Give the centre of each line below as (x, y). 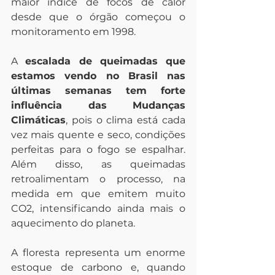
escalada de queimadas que (105, 61)
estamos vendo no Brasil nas (98, 76)
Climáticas (38, 120)
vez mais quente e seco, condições (98, 135)
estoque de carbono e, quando (98, 267)
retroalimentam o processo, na (98, 179)
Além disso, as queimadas (98, 164)
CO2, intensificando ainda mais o (98, 208)
